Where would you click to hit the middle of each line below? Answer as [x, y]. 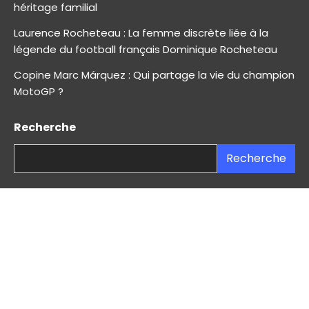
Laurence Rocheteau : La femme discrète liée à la [141, 33]
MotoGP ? [39, 92]
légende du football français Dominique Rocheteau [146, 50]
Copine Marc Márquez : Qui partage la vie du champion [154, 75]
